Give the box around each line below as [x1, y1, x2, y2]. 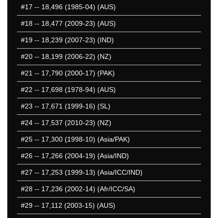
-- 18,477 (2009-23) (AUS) [33, 19, 116, 28]
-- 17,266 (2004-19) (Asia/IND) [33, 152, 129, 160]
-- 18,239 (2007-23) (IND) [33, 36, 114, 44]
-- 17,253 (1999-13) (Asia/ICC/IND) [33, 168, 143, 177]
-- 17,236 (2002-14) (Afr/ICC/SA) [33, 185, 135, 193]
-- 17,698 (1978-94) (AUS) [33, 86, 116, 94]
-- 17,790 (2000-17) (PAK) [33, 69, 115, 77]
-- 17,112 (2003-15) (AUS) [33, 201, 115, 210]
